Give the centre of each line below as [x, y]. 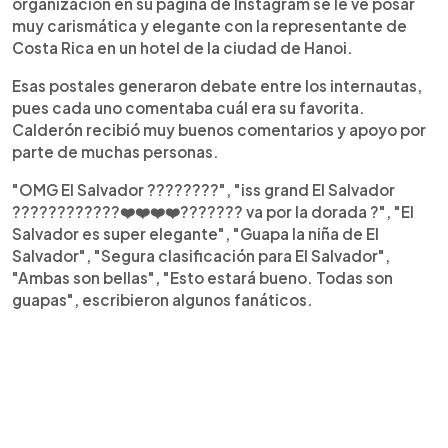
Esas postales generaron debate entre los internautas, [217, 85]
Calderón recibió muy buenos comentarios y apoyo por [219, 129]
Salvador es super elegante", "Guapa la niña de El [195, 233]
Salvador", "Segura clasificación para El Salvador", [201, 255]
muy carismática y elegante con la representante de [209, 25]
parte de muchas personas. [115, 151]
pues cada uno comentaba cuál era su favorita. [188, 107]
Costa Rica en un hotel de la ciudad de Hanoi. [182, 47]
